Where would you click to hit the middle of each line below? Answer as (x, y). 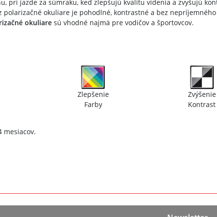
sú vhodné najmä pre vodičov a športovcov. (123, 22)
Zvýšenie (202, 94)
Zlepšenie (93, 94)
